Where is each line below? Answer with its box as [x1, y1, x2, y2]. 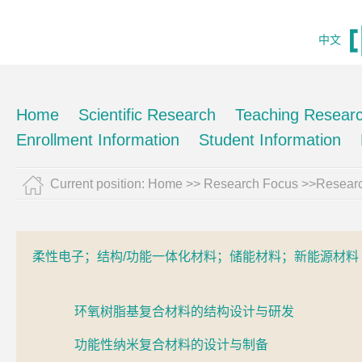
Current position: [50, 177, 148, 191]
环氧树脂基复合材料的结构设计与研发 [74, 305, 294, 318]
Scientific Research [78, 106, 216, 124]
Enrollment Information [16, 131, 179, 149]
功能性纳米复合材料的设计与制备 [74, 338, 268, 351]
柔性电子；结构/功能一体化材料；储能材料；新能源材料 [32, 250, 359, 263]
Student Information [199, 131, 341, 149]
